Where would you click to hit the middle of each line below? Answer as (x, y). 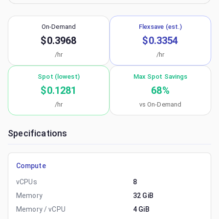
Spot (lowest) (59, 77)
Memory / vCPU (41, 209)
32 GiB (143, 196)
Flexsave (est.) (160, 27)
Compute (31, 166)
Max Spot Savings (160, 77)
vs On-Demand (160, 104)
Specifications (38, 133)
